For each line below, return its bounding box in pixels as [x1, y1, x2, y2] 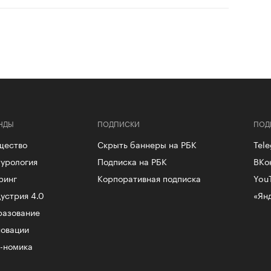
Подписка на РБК [97, 154, 167, 168]
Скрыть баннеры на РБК [97, 137, 197, 151]
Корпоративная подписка [97, 171, 201, 184]
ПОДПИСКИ [97, 117, 140, 129]
